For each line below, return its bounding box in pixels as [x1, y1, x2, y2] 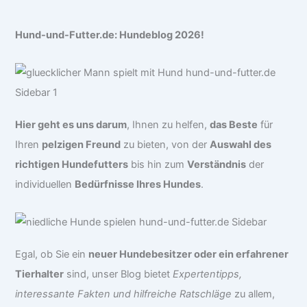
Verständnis [187, 158, 247, 171]
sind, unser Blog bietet [64, 267, 173, 280]
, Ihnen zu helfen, [127, 119, 210, 132]
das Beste [210, 119, 258, 132]
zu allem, [232, 287, 275, 300]
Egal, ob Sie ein [15, 247, 89, 260]
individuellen [15, 178, 75, 191]
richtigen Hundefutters [15, 158, 129, 171]
